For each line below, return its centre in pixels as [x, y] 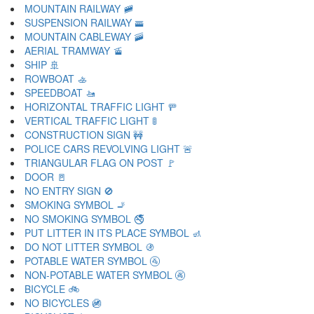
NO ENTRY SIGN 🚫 [69, 191]
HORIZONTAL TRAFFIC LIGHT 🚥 [101, 107]
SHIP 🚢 [42, 64]
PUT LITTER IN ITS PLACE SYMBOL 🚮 [113, 233]
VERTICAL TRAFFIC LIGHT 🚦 [91, 121]
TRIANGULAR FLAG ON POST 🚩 [100, 163]
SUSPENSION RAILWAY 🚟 [84, 22]
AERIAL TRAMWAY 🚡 [74, 50]
